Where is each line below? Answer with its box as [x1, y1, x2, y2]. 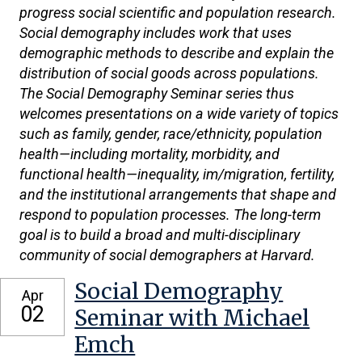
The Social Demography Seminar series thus [19, 85, 294, 102]
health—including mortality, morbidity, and [19, 145, 280, 162]
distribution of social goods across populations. [19, 65, 319, 82]
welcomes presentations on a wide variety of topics [19, 105, 339, 122]
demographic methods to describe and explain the [19, 44, 334, 61]
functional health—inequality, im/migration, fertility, [19, 166, 335, 183]
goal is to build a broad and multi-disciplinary [19, 226, 300, 243]
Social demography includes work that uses [19, 24, 292, 41]
